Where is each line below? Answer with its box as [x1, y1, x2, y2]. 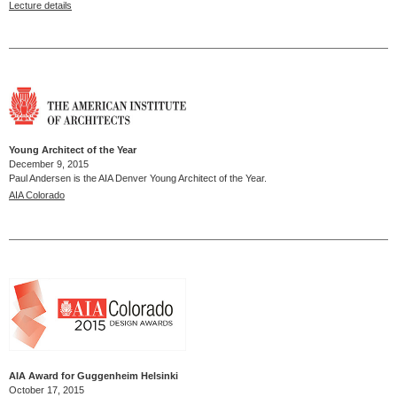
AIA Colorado [9, 190, 65, 201]
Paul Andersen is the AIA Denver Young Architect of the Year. [9, 173, 269, 184]
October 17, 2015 [9, 384, 87, 395]
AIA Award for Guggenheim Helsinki [9, 370, 181, 381]
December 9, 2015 [9, 159, 91, 170]
